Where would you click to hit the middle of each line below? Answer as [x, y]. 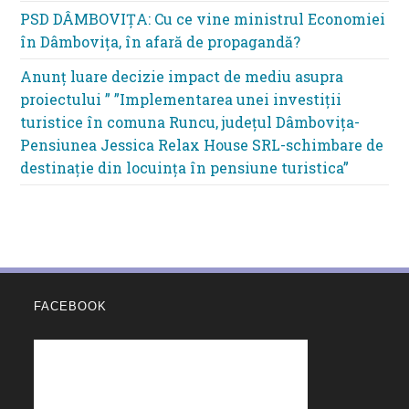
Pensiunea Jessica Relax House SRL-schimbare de [202, 144]
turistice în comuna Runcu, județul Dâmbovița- [190, 121]
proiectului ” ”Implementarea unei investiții [181, 99]
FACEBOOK [71, 306]
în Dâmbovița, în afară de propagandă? [161, 41]
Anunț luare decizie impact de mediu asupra [182, 76]
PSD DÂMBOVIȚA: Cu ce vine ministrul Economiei [203, 18]
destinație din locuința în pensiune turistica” [185, 167]
